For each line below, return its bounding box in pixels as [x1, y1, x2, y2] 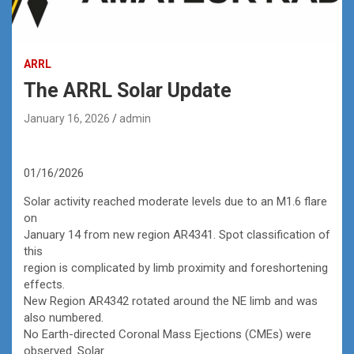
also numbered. [24, 310, 104, 325]
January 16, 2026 [24, 111, 110, 125]
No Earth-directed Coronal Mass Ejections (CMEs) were [24, 326, 311, 341]
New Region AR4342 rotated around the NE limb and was [24, 293, 318, 308]
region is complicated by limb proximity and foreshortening [24, 260, 328, 275]
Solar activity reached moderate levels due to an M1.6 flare [24, 194, 327, 209]
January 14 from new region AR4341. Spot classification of [24, 227, 330, 242]
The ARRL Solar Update [24, 78, 232, 102]
